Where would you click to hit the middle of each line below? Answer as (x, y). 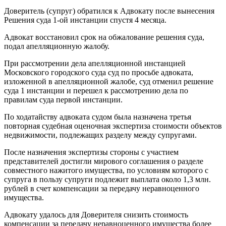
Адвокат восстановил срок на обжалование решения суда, (104, 37)
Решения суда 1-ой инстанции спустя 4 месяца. (85, 20)
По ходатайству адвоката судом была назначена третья (98, 117)
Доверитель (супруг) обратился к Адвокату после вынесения (109, 11)
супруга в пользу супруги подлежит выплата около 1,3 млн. (107, 180)
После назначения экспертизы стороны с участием (91, 152)
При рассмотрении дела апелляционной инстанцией (95, 64)
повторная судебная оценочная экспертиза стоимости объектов (113, 126)
